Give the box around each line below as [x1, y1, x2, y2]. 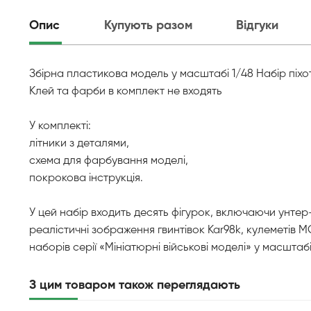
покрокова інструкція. [29, 173, 143, 184]
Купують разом [103, 19, 192, 32]
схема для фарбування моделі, [29, 155, 188, 167]
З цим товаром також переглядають [29, 279, 240, 292]
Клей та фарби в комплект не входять [29, 86, 222, 97]
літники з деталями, [29, 138, 129, 149]
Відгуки [236, 19, 279, 32]
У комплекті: [29, 121, 91, 132]
